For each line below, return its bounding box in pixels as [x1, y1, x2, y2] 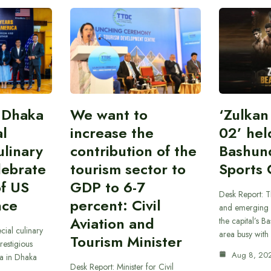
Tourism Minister [70, 230, 182, 252]
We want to [70, 103, 148, 125]
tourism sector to [70, 158, 186, 180]
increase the [70, 122, 154, 143]
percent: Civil [70, 194, 161, 216]
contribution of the [70, 140, 197, 162]
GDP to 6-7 [70, 176, 145, 198]
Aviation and [70, 212, 154, 234]
